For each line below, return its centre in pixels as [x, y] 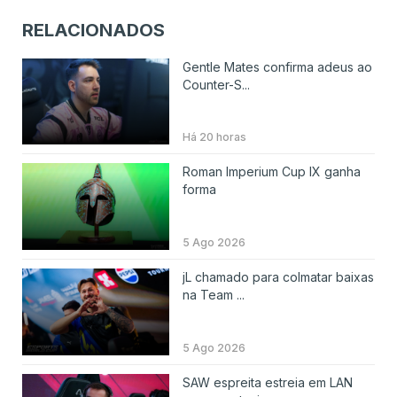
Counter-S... [216, 84]
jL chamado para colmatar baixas [278, 277]
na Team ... [213, 295]
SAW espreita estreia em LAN [267, 382]
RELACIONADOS [93, 30]
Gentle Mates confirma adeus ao [277, 66]
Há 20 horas [214, 137]
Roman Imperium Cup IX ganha [271, 172]
